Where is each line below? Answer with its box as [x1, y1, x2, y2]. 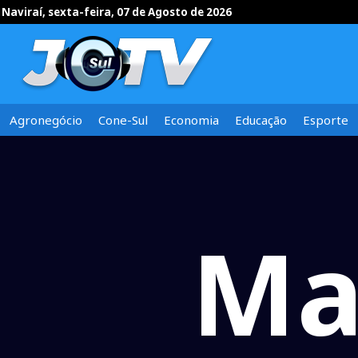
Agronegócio [10, 112, 82, 128]
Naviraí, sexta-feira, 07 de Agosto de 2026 [2, 5, 232, 19]
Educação [235, 112, 287, 128]
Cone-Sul [98, 112, 148, 128]
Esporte [303, 112, 348, 128]
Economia [164, 112, 219, 128]
